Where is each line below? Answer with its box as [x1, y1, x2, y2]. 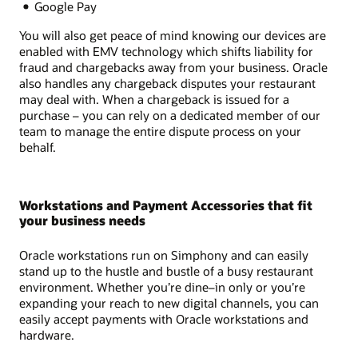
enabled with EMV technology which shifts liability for [19, 43, 313, 60]
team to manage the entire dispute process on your [19, 123, 301, 140]
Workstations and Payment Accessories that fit [19, 196, 312, 213]
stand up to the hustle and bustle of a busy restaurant [19, 262, 313, 279]
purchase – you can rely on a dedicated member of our [19, 107, 320, 124]
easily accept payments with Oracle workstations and [19, 310, 308, 327]
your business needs [19, 211, 145, 229]
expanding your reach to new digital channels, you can [19, 294, 319, 311]
